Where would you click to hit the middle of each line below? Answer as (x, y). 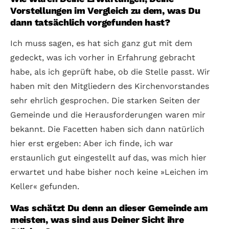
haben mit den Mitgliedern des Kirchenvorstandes (110, 86)
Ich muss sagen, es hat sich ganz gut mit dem (101, 43)
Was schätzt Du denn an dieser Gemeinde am (109, 208)
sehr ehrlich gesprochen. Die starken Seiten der (105, 100)
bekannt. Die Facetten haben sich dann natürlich (107, 129)
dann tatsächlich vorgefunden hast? (90, 22)
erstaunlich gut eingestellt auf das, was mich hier (108, 157)
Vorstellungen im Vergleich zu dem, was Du (105, 10)
